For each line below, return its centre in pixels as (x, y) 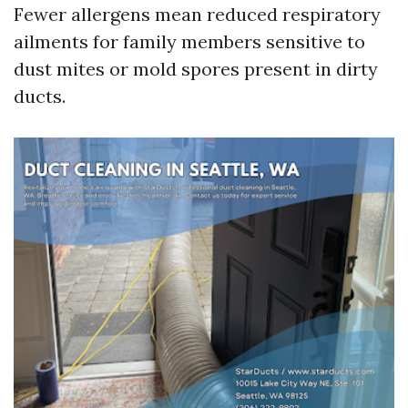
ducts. (40, 96)
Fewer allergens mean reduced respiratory (197, 14)
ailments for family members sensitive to (189, 41)
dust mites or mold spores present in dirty (196, 69)
